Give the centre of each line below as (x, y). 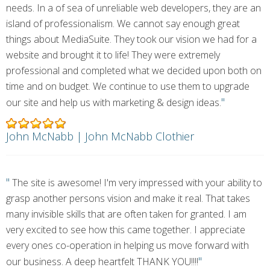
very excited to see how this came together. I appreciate (126, 230)
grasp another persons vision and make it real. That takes (128, 198)
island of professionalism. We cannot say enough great (123, 24)
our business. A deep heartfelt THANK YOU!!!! (102, 262)
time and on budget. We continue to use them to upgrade (128, 86)
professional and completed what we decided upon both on (134, 71)
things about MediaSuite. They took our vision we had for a (131, 39)
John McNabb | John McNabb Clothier (100, 136)
